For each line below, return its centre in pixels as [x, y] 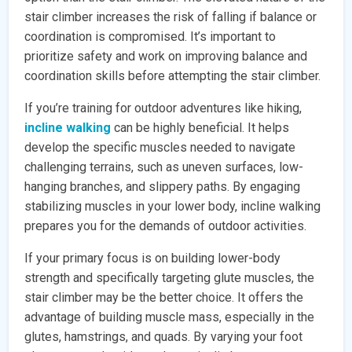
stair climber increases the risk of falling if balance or [171, 17]
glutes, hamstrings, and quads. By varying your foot [164, 337]
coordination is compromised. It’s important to [150, 37]
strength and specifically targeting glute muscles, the [170, 278]
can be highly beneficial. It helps [200, 128]
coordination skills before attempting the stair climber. [173, 76]
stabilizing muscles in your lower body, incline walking [173, 207]
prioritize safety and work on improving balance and [166, 57]
